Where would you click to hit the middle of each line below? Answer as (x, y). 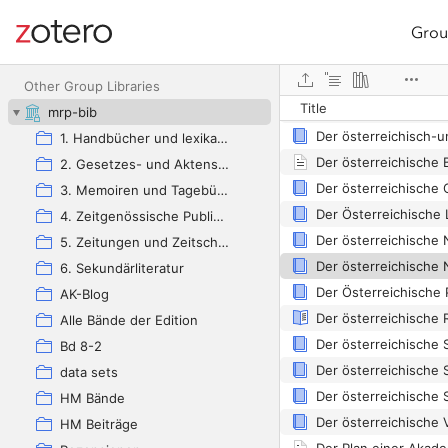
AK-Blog (84, 294)
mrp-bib (72, 112)
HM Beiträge (99, 424)
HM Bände (92, 398)
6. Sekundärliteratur (122, 268)
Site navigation (70, 43)
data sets (89, 372)
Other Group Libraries (92, 86)
